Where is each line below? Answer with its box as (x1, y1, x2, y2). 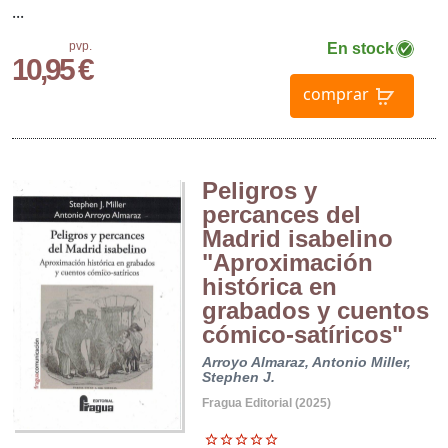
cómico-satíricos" (201, 320, 403, 348)
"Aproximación (201, 248, 373, 276)
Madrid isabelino (201, 224, 393, 252)
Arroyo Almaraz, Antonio (201, 353, 367, 370)
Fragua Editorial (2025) (201, 395, 331, 410)
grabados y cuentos (201, 296, 429, 324)
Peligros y (201, 176, 317, 204)
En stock (326, 39, 394, 57)
